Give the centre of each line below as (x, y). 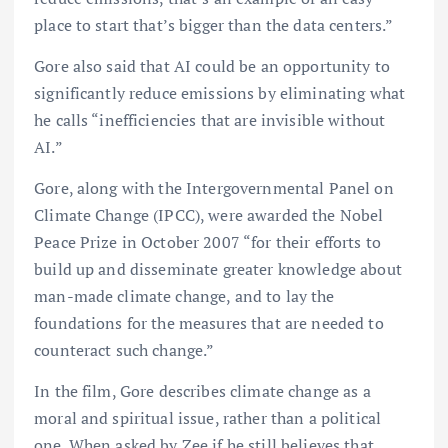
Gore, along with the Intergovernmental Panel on (214, 187)
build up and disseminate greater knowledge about (218, 268)
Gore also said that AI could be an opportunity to (212, 65)
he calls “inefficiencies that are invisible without (210, 119)
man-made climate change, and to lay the (184, 295)
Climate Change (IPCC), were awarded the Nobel (209, 214)
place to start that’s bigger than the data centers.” (214, 24)
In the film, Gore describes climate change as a (202, 391)
